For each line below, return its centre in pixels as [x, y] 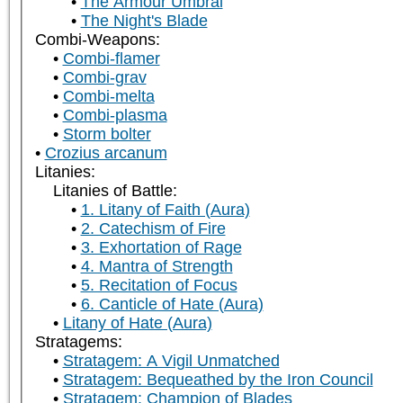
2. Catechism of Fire [153, 229]
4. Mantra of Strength [157, 267]
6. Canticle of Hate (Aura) [172, 304]
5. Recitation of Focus [159, 286]
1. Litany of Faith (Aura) [165, 210]
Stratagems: [78, 342]
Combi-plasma [115, 116]
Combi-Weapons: [97, 40]
